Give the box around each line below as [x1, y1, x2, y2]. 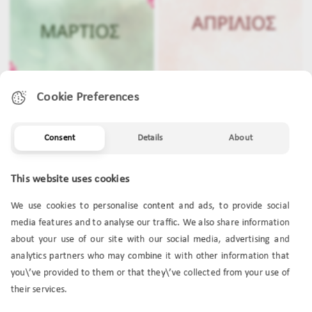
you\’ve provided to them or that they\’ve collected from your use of [10, 267, 290, 279]
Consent [44, 133, 75, 143]
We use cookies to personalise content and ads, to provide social [10, 201, 290, 212]
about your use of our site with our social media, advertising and [10, 234, 290, 245]
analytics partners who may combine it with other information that [10, 251, 290, 262]
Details [137, 133, 163, 143]
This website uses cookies [10, 173, 130, 185]
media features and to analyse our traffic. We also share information [10, 217, 290, 228]
